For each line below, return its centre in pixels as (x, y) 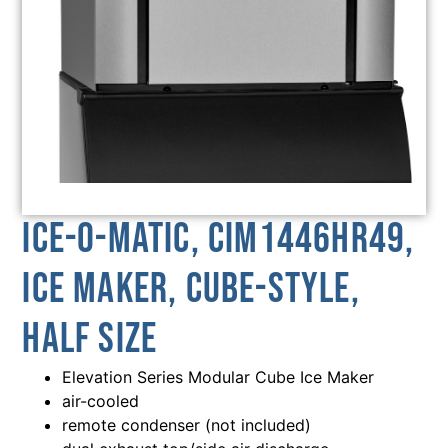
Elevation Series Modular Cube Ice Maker (218, 376)
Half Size (90, 339)
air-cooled (101, 400)
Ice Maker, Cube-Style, (191, 289)
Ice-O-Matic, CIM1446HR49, (218, 239)
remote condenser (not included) (187, 424)
